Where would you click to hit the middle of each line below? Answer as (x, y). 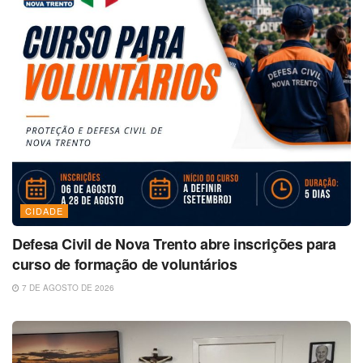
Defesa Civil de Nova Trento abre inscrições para (174, 244)
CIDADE (44, 211)
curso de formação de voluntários (125, 265)
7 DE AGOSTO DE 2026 (67, 288)
